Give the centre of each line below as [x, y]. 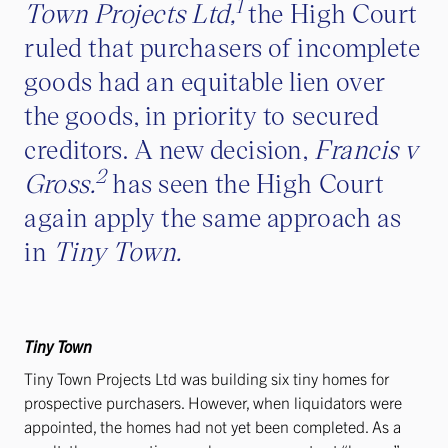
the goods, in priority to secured [202, 114]
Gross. [60, 182]
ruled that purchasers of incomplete [222, 46]
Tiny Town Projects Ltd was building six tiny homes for [206, 378]
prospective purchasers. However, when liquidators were [213, 402]
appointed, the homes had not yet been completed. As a [212, 426]
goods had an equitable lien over [205, 80]
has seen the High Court [245, 182]
